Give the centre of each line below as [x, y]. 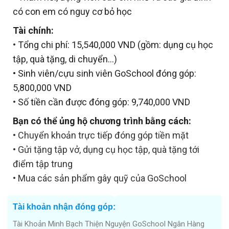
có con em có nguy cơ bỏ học [72, 11]
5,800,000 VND [42, 87]
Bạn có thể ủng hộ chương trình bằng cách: [102, 121]
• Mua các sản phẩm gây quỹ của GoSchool [100, 178]
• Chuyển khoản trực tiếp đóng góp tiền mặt [101, 135]
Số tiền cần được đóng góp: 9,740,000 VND [104, 102]
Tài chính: [33, 30]
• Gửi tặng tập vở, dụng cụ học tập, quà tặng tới [106, 149]
